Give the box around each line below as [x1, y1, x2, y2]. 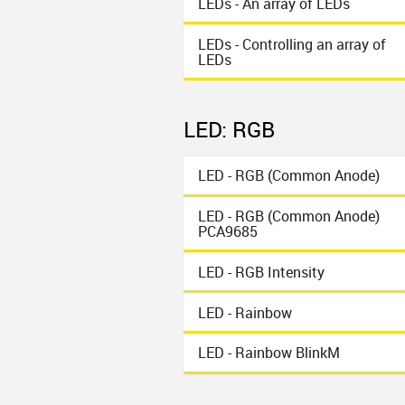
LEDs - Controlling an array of [198, 33, 387, 54]
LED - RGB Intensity [198, 261, 325, 282]
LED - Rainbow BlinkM [198, 343, 341, 363]
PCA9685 [198, 221, 259, 242]
